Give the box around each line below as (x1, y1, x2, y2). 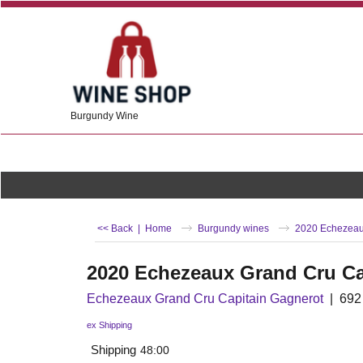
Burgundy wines (198, 223, 269, 233)
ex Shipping (87, 320, 132, 331)
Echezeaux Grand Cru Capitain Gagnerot (87, 292, 323, 306)
